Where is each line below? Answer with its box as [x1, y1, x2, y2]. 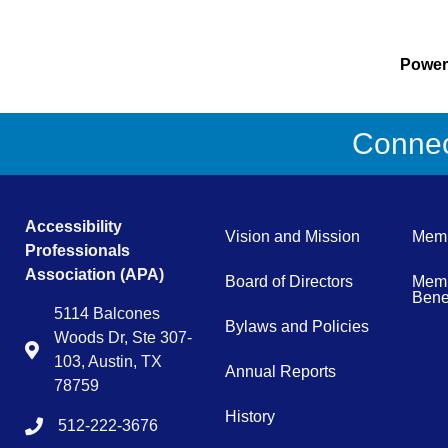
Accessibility [25, 217, 122, 235]
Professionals [25, 241, 130, 259]
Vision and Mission [225, 227, 361, 245]
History [225, 407, 276, 425]
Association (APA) [25, 265, 168, 283]
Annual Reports [225, 362, 337, 380]
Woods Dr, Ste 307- [54, 328, 192, 346]
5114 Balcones [54, 304, 160, 322]
